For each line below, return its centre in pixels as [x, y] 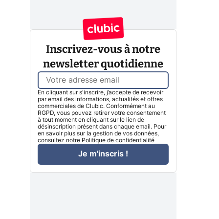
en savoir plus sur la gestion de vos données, [98, 133]
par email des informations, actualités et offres [100, 99]
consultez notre [60, 140]
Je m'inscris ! [103, 154]
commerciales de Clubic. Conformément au [96, 106]
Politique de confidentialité [118, 140]
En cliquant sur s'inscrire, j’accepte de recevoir [100, 92]
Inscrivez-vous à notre [103, 49]
